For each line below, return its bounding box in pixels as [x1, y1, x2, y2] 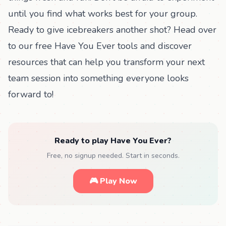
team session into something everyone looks [8, 72, 189, 84]
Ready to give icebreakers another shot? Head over [8, 24, 216, 36]
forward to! [8, 88, 53, 100]
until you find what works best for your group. [8, 8, 197, 20]
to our [8, 40, 35, 52]
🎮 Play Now [89, 176, 137, 187]
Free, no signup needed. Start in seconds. [46, 151, 180, 160]
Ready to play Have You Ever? [54, 135, 172, 146]
